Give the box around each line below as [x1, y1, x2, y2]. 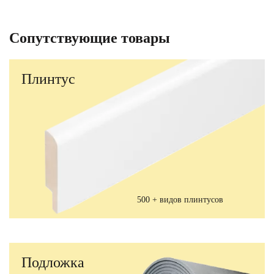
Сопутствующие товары [9, 30, 170, 46]
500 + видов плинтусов [137, 195, 223, 205]
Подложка [21, 254, 84, 271]
